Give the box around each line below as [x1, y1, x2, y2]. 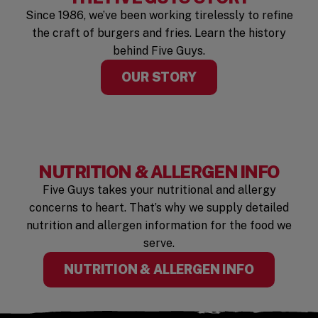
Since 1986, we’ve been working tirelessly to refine [25, 9, 293, 23]
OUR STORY [121, 70, 197, 85]
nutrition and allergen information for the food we [26, 219, 292, 233]
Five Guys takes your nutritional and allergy [42, 183, 276, 197]
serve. [143, 236, 175, 251]
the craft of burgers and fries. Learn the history [32, 26, 286, 40]
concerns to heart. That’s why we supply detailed [29, 201, 289, 215]
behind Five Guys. [113, 44, 205, 58]
